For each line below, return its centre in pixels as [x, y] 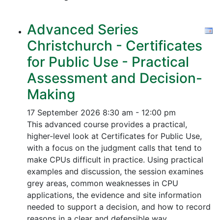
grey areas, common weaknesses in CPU [103, 183]
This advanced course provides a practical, [107, 124]
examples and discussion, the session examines [115, 171]
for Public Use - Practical [108, 62]
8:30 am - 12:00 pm [139, 112]
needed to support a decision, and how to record [119, 207]
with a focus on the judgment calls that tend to [114, 148]
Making [51, 94]
